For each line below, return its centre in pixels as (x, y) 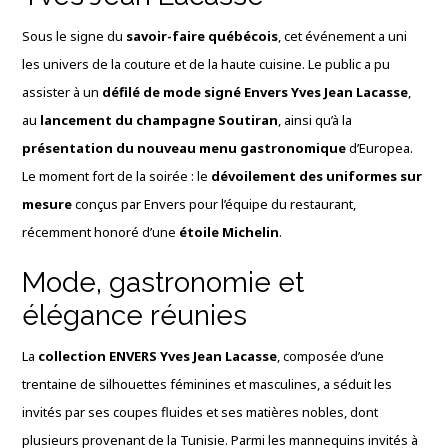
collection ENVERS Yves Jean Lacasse (158, 356)
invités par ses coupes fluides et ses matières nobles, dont (200, 412)
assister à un (62, 92)
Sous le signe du (74, 36)
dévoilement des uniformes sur (317, 176)
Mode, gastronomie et (163, 282)
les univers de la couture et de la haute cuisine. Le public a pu (206, 64)
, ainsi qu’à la (315, 120)
